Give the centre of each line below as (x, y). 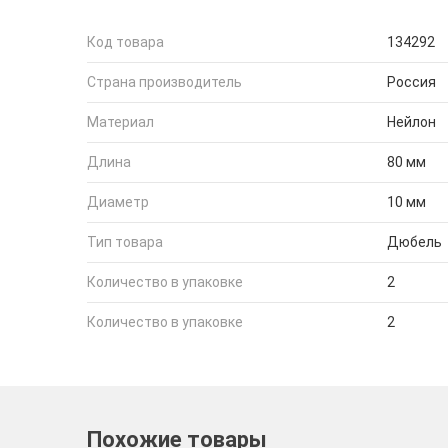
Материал (120, 122)
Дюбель (414, 242)
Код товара (125, 42)
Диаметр (118, 202)
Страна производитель (164, 82)
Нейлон (411, 122)
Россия (411, 82)
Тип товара (125, 242)
